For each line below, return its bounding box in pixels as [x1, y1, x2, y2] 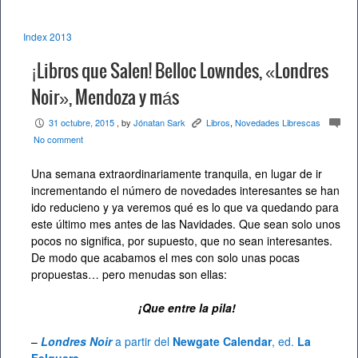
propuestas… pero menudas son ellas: [31, 266, 227, 283]
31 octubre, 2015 [49, 116, 114, 129]
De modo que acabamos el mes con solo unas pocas [31, 249, 300, 266]
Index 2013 [23, 30, 72, 43]
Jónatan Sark [133, 116, 185, 129]
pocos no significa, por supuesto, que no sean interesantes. [31, 233, 332, 249]
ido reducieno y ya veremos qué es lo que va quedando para [31, 199, 339, 216]
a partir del [112, 333, 173, 350]
